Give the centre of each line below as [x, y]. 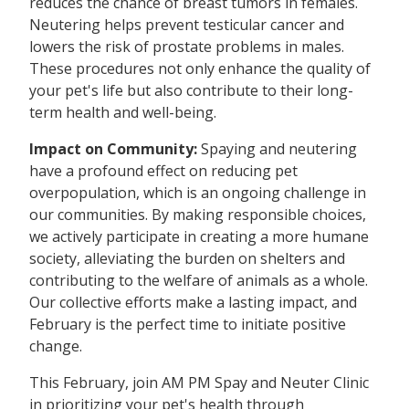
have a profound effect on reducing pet [163, 171]
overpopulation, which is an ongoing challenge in [198, 193]
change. [56, 346]
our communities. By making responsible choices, [198, 215]
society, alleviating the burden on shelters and [187, 259]
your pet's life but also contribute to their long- [191, 91]
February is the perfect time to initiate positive [188, 325]
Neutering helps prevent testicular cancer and [187, 25]
